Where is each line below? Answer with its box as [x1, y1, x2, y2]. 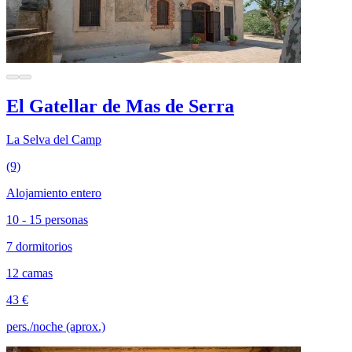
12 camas [6, 266, 53, 280]
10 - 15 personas [6, 212, 88, 226]
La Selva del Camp [6, 132, 101, 146]
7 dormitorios [6, 239, 72, 253]
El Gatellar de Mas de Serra [6, 95, 234, 116]
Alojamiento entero [6, 185, 101, 200]
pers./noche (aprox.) [6, 319, 105, 333]
